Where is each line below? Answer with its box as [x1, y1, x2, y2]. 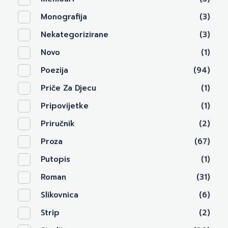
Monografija [41, 11, 87, 22]
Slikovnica [41, 189, 78, 201]
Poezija [41, 64, 68, 76]
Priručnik [41, 118, 75, 129]
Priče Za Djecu [41, 82, 96, 94]
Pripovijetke [41, 100, 89, 111]
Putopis [41, 153, 70, 165]
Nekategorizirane [41, 28, 108, 40]
